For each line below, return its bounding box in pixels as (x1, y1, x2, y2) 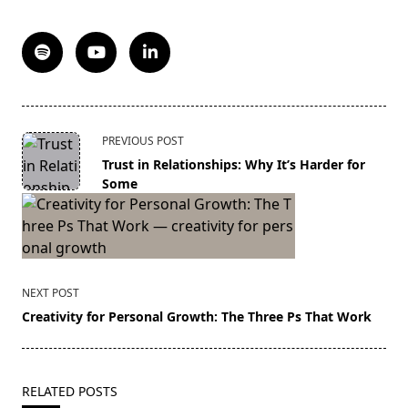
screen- (21, 194, 72, 215)
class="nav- (21, 150, 98, 171)
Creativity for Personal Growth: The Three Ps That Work (22, 308, 372, 326)
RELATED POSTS (22, 382, 117, 401)
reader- (21, 216, 72, 237)
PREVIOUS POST (102, 133, 184, 149)
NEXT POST (22, 285, 79, 301)
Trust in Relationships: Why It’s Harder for (102, 156, 365, 174)
